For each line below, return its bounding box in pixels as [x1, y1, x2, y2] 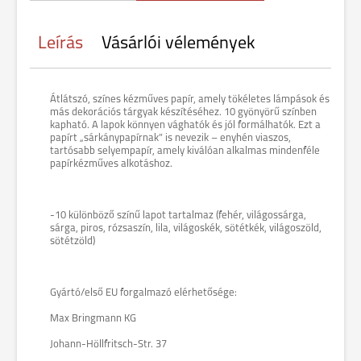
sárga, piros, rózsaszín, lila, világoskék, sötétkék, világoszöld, [50, 223, 322, 234]
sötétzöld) [50, 236, 95, 247]
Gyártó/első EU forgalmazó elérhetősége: [50, 288, 237, 298]
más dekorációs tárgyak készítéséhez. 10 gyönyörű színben [50, 107, 317, 118]
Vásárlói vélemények [102, 35, 255, 53]
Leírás [38, 35, 83, 53]
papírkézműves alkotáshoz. [50, 159, 172, 169]
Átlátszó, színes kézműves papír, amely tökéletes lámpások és [50, 94, 330, 105]
